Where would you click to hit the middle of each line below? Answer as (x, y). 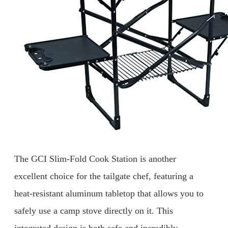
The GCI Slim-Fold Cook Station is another (95, 159)
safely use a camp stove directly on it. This (94, 211)
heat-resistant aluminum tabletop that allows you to (109, 194)
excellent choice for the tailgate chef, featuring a (104, 176)
